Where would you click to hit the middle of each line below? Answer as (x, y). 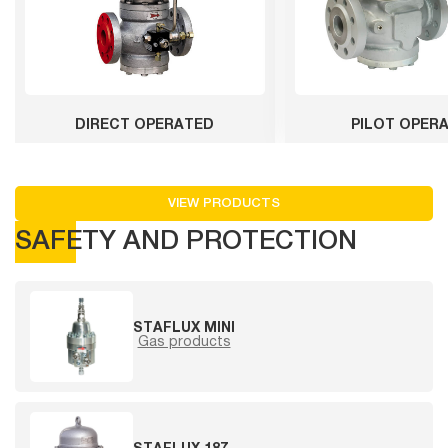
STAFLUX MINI (184, 329)
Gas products (184, 343)
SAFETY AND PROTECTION (186, 241)
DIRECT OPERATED (145, 125)
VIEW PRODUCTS (224, 203)
